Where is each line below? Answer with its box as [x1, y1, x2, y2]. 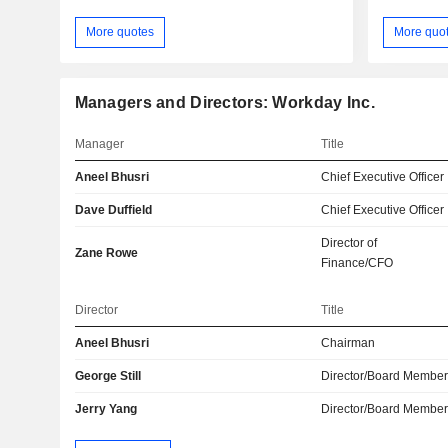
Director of [321, 235, 378, 250]
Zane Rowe [74, 245, 138, 260]
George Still [74, 368, 141, 383]
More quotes [85, 24, 154, 39]
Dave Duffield [74, 202, 152, 217]
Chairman [321, 335, 376, 350]
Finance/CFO [321, 255, 394, 270]
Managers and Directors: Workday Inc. [74, 93, 375, 111]
